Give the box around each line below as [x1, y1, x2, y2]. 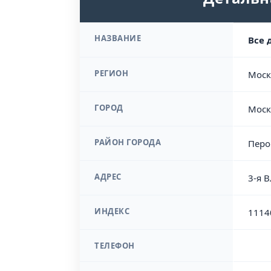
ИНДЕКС [94, 206, 129, 217]
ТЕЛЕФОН [94, 240, 135, 251]
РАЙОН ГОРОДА [94, 137, 161, 148]
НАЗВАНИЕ [94, 33, 141, 44]
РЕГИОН [94, 68, 128, 79]
